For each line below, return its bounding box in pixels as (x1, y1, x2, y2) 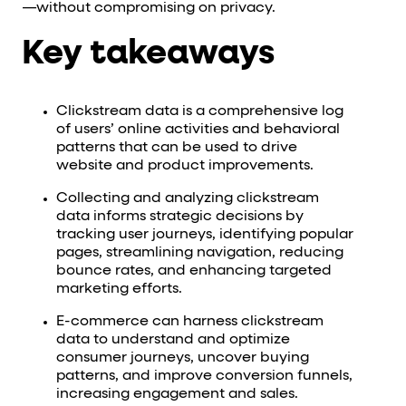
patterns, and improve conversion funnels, (55, 369, 353, 384)
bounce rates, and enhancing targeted (55, 264, 332, 279)
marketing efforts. (55, 282, 182, 297)
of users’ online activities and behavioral (55, 122, 340, 138)
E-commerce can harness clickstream (55, 314, 324, 330)
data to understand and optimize (55, 333, 290, 348)
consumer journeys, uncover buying (55, 351, 309, 366)
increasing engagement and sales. (55, 387, 298, 402)
